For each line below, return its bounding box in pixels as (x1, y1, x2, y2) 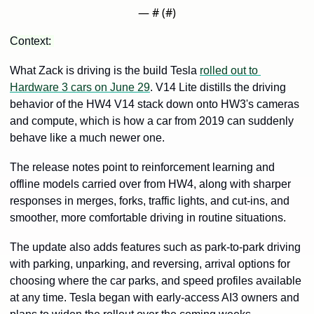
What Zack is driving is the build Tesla (10, 64, 200, 77)
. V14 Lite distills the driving (150, 81, 286, 94)
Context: (10, 35, 54, 48)
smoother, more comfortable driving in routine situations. (10, 212, 286, 224)
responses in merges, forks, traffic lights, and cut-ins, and (10, 195, 289, 207)
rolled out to (200, 64, 258, 77)
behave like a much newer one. (10, 132, 168, 144)
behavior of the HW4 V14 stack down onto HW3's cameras (10, 98, 299, 111)
